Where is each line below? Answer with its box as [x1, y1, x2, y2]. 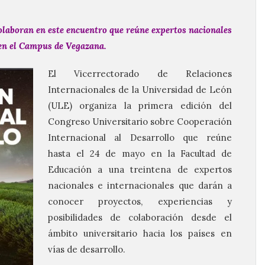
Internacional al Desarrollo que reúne [48, 132, 232, 143]
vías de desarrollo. [48, 244, 125, 255]
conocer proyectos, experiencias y [48, 196, 232, 207]
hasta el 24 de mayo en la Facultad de [48, 148, 232, 159]
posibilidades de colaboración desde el [48, 212, 232, 223]
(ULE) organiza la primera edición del [48, 100, 232, 111]
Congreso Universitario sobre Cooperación [48, 116, 232, 127]
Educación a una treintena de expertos [48, 164, 232, 175]
